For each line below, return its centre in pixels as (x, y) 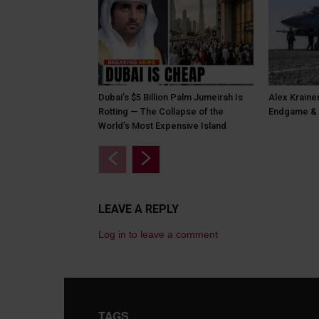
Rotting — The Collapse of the (161, 112)
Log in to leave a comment (158, 235)
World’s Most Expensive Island (162, 126)
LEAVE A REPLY (138, 209)
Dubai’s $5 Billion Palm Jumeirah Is (171, 98)
